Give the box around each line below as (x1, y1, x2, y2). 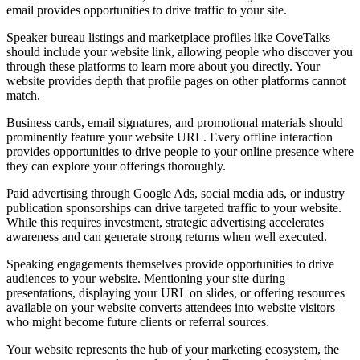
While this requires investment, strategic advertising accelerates (6, 215, 324, 230)
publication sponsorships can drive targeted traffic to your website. (6, 201, 342, 215)
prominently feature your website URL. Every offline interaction (6, 130, 333, 145)
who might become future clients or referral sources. (6, 315, 269, 329)
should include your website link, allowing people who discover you (6, 45, 353, 59)
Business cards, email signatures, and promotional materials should (6, 116, 343, 130)
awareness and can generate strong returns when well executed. (6, 230, 327, 244)
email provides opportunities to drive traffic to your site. (6, 3, 287, 18)
